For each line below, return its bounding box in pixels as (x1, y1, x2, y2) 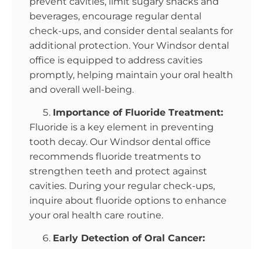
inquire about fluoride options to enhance (29, 194, 227, 206)
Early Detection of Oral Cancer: (53, 232, 205, 244)
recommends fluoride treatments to (29, 150, 201, 162)
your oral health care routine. (29, 209, 163, 221)
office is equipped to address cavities (29, 54, 203, 66)
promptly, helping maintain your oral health (29, 69, 233, 80)
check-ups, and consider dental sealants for (29, 25, 233, 36)
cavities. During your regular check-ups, (29, 180, 215, 191)
